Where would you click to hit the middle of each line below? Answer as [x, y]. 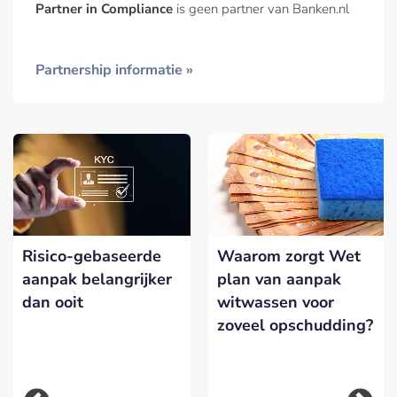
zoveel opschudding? [295, 325]
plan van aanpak [279, 279]
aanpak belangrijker [97, 279]
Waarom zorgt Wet [289, 256]
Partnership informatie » [114, 70]
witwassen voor [276, 302]
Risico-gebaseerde [92, 256]
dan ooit [53, 302]
